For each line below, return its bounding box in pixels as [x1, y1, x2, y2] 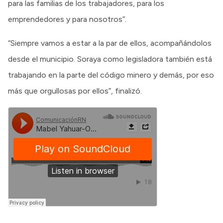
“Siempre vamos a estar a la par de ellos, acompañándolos [8, 38, 212, 48]
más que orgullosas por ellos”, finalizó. [8, 86, 142, 96]
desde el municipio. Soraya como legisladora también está [8, 54, 212, 64]
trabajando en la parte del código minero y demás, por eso [8, 70, 214, 80]
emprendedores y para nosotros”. [8, 14, 126, 24]
